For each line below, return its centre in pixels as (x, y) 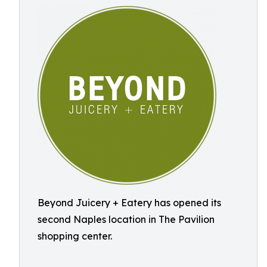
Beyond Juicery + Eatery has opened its (129, 203)
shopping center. (75, 236)
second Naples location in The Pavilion (126, 219)
